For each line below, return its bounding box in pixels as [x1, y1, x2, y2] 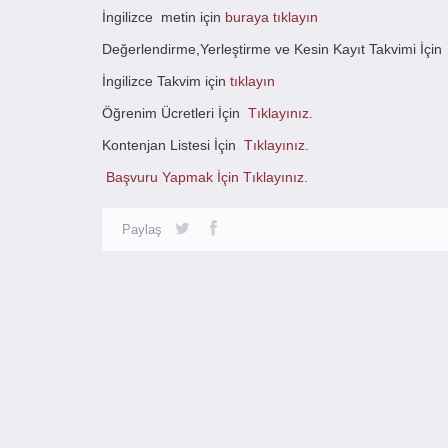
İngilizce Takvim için [102, 73, 230, 89]
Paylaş [122, 222, 162, 237]
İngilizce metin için [102, 9, 225, 25]
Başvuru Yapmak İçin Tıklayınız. [102, 169, 308, 185]
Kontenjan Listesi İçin [102, 137, 244, 153]
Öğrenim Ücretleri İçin [102, 105, 248, 121]
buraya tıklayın [225, 9, 318, 25]
